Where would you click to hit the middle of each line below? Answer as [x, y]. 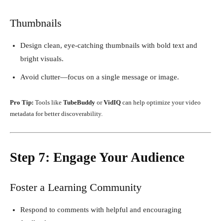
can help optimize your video [161, 102]
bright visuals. [42, 58]
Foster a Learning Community [76, 187]
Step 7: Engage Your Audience [97, 157]
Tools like [48, 102]
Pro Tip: [22, 102]
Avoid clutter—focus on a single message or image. [100, 77]
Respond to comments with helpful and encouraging [101, 209]
